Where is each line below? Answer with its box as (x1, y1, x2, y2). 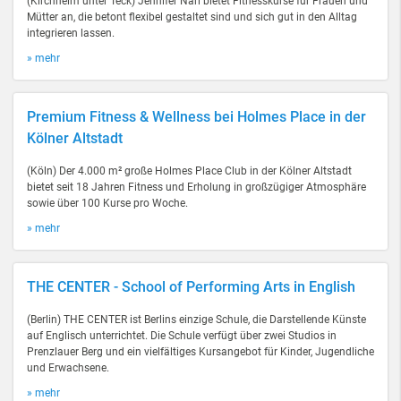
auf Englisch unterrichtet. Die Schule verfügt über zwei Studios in (27, 329, 337, 342)
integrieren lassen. (27, 27, 115, 39)
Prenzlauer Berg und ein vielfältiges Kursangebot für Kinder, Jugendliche (27, 346, 374, 358)
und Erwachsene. (27, 362, 109, 374)
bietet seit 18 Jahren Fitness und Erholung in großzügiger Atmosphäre (27, 181, 366, 193)
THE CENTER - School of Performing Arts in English (27, 278, 355, 295)
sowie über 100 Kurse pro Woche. (27, 197, 188, 209)
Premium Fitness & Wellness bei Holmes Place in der (27, 108, 366, 125)
